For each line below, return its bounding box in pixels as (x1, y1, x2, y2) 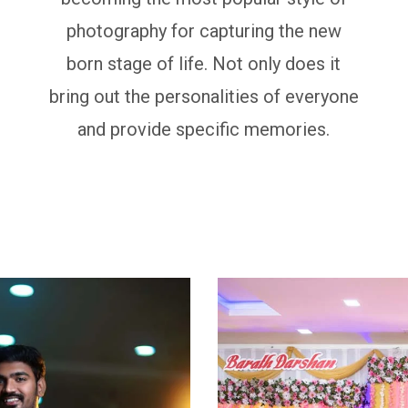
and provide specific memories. (77, 118, 331, 140)
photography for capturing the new (66, 20, 342, 42)
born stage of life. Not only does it (66, 53, 342, 75)
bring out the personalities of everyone (48, 86, 359, 107)
